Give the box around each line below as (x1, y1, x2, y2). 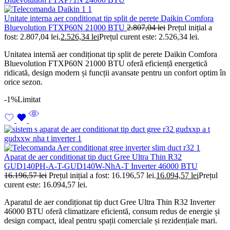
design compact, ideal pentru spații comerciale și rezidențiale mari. (4, 216, 217, 225)
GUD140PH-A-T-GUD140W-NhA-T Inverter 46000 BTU (4, 161, 198, 170)
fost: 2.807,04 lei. (4, 32, 61, 41)
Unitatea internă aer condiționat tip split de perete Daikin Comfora (4, 49, 217, 59)
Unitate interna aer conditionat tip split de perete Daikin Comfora (4, 13, 214, 23)
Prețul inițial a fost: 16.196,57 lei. (49, 170, 156, 180)
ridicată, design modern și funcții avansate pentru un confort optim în (4, 68, 226, 77)
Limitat (17, 94, 41, 104)
